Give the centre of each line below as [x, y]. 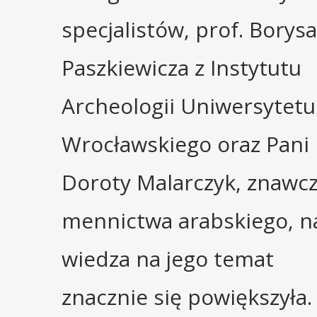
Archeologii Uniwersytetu [189, 106]
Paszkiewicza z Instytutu [181, 68]
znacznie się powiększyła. [187, 297]
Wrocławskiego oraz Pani [185, 144]
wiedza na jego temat [168, 259]
